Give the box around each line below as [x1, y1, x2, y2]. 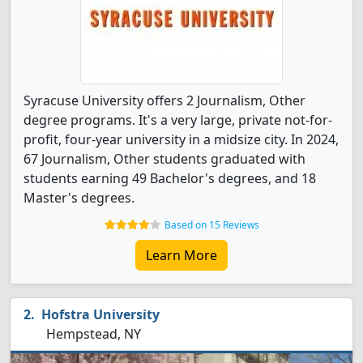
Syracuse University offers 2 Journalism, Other [23, 92, 305, 109]
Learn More [146, 246, 217, 264]
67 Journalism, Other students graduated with [23, 150, 305, 168]
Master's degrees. [23, 189, 135, 207]
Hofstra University [41, 305, 160, 323]
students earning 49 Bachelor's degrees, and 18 [23, 169, 316, 187]
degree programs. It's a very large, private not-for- [23, 111, 332, 129]
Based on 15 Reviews [164, 218, 259, 232]
